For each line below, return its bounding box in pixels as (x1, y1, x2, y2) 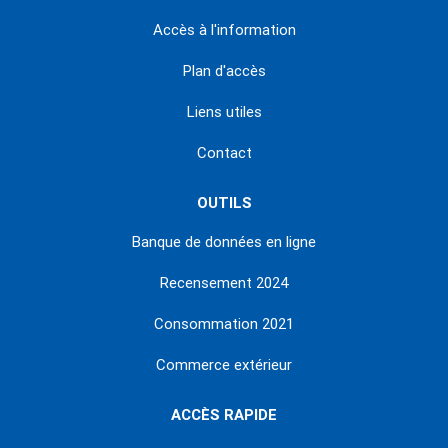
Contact (196, 144, 252, 163)
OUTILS (196, 194, 252, 213)
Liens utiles (186, 103, 262, 122)
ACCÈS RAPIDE (171, 406, 277, 425)
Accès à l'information (152, 21, 296, 40)
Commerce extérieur (156, 356, 292, 375)
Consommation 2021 (154, 315, 294, 334)
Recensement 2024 (160, 274, 288, 293)
